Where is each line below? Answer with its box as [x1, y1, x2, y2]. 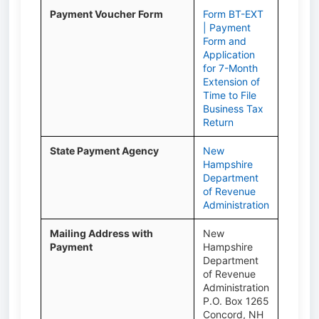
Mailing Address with [50, 227, 153, 239]
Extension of [203, 75, 260, 88]
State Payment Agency [50, 145, 159, 157]
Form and [203, 35, 246, 47]
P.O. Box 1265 [203, 295, 269, 307]
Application [203, 48, 255, 61]
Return [203, 116, 234, 128]
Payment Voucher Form [50, 8, 163, 20]
